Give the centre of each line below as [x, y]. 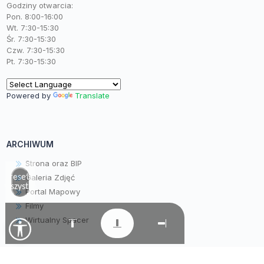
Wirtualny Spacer [57, 220]
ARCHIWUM [30, 144]
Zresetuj [20, 177]
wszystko [20, 187]
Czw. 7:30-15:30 [35, 50]
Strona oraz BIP [53, 163]
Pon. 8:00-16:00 [34, 16]
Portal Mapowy [52, 191]
